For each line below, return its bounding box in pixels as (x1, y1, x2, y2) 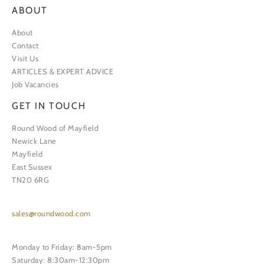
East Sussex (12, 162, 52, 172)
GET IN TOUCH (12, 100, 86, 112)
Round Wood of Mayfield (12, 123, 98, 133)
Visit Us (12, 54, 38, 64)
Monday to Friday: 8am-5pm (12, 242, 112, 252)
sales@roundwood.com (12, 209, 91, 219)
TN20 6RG (12, 175, 49, 185)
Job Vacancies (12, 80, 59, 90)
